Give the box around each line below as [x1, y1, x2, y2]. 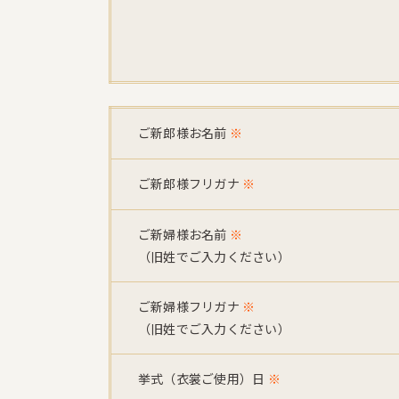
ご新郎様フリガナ [138, 175, 240, 192]
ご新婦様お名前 [138, 225, 227, 243]
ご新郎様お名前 [138, 124, 227, 142]
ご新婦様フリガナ [138, 297, 240, 315]
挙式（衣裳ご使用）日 [138, 370, 265, 387]
